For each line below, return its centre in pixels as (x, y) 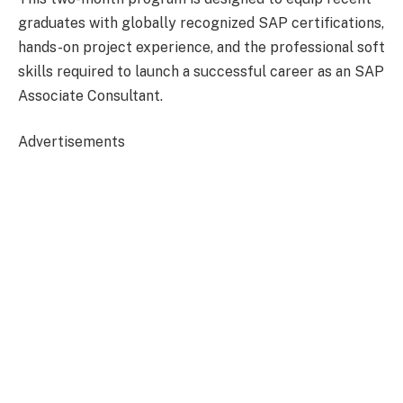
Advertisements (72, 142)
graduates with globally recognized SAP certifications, (201, 22)
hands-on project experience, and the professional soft (201, 47)
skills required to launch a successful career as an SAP (201, 71)
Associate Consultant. (90, 95)
